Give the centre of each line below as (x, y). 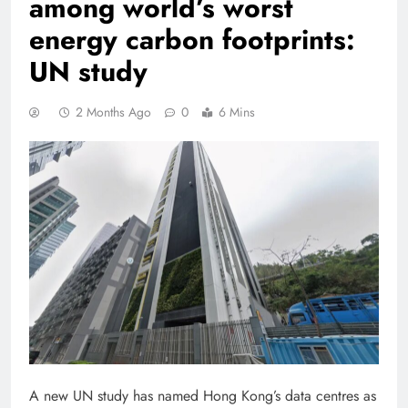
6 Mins (237, 112)
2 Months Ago (113, 112)
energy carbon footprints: (192, 40)
